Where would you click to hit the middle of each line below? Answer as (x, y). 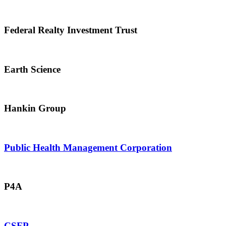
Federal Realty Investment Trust (71, 30)
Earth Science (32, 69)
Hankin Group (35, 108)
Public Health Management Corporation (88, 147)
